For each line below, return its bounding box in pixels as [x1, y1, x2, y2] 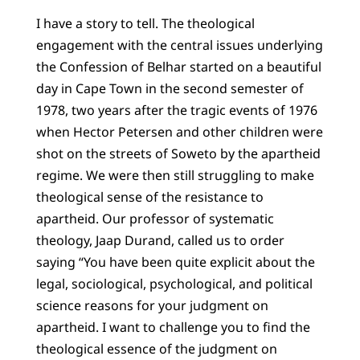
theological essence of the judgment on [35, 340, 277, 358]
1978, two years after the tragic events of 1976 [35, 101, 317, 120]
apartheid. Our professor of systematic [35, 210, 274, 228]
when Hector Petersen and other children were [35, 123, 323, 141]
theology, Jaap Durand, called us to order [35, 231, 284, 250]
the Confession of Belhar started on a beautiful [35, 58, 321, 76]
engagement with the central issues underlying [35, 36, 323, 55]
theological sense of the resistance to [35, 188, 264, 207]
